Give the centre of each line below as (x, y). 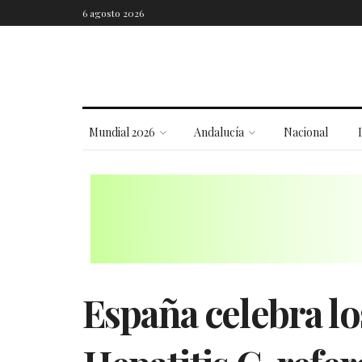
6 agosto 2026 (113, 13)
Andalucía (219, 132)
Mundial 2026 (122, 132)
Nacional (305, 132)
